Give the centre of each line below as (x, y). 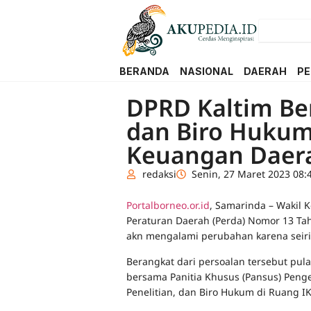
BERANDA (144, 72)
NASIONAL (207, 72)
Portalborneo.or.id (168, 205)
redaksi (159, 174)
